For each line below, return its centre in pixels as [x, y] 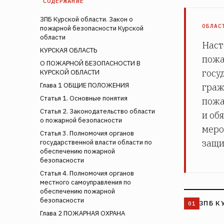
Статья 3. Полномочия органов [87, 133]
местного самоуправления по [85, 182]
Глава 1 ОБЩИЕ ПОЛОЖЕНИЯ [84, 85]
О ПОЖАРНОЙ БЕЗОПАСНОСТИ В [90, 63]
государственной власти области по [96, 142]
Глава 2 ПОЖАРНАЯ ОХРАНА [82, 213]
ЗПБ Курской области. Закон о [86, 19]
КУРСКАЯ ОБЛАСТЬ [68, 50]
